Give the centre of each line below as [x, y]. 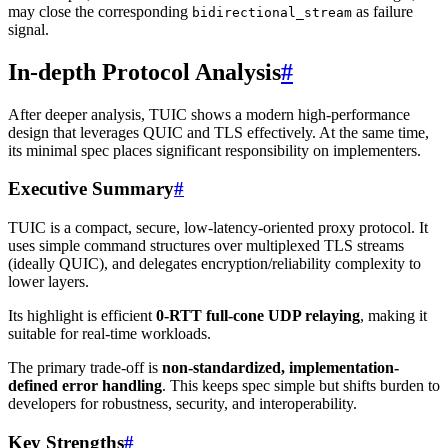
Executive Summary [91, 189]
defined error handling [85, 386]
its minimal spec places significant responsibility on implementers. [214, 150]
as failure [382, 11]
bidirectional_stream [272, 12]
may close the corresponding [100, 11]
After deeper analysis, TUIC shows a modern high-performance [209, 114]
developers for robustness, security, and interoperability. [182, 404]
